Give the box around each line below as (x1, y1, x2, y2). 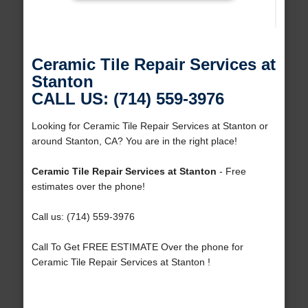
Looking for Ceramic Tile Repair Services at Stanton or (31, 120, 268, 132)
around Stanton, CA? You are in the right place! (31, 135, 237, 147)
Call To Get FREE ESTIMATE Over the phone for (31, 241, 243, 253)
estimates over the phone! (31, 181, 145, 192)
